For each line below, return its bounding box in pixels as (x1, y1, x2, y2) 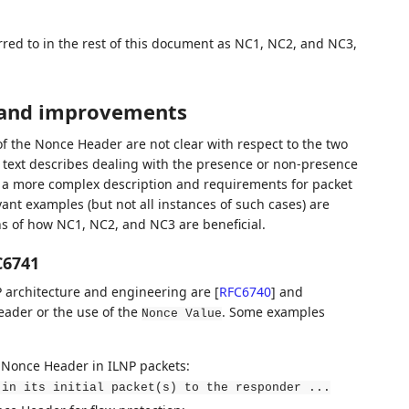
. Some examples (221, 303, 325, 321)
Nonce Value (141, 307, 222, 321)
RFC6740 (218, 283, 271, 301)
